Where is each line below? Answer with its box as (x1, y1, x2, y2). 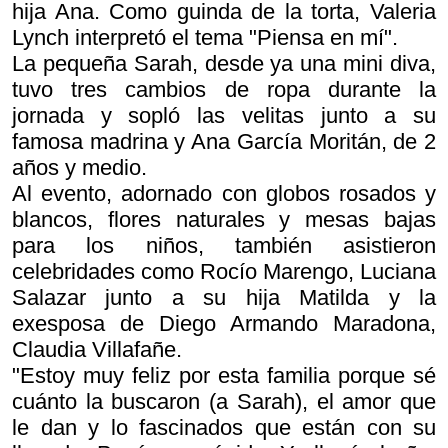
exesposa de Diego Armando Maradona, (12, 311, 436, 336)
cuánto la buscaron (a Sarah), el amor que (12, 389, 436, 414)
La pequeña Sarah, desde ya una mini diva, (12, 51, 436, 76)
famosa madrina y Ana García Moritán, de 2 (12, 129, 436, 154)
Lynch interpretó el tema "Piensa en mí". (12, 25, 398, 50)
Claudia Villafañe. (12, 337, 182, 362)
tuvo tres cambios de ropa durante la (12, 77, 436, 102)
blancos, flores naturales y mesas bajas (12, 207, 436, 232)
